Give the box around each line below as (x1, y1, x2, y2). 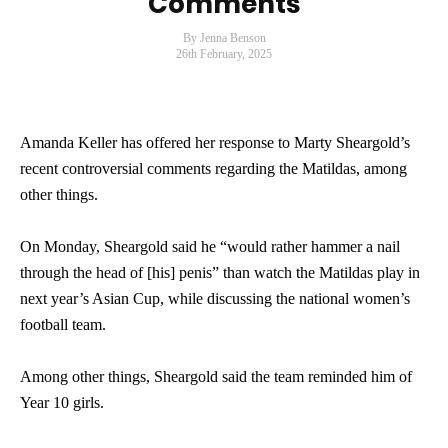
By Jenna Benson (182, 31, 266, 45)
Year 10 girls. (20, 394, 104, 411)
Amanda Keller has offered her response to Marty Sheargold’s (20, 134, 410, 151)
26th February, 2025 (176, 47, 272, 61)
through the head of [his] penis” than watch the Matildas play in (20, 264, 420, 281)
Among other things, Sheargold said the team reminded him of (20, 368, 412, 385)
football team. (20, 316, 106, 333)
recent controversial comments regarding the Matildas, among (20, 160, 407, 177)
